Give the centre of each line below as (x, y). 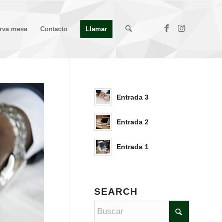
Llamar (96, 29)
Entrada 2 (133, 122)
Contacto (54, 29)
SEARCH (116, 192)
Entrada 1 (133, 147)
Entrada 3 (133, 97)
